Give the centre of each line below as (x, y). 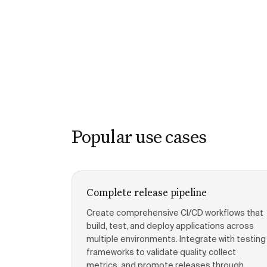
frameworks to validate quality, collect (161, 253)
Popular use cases (139, 136)
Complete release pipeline (147, 192)
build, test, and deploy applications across (170, 226)
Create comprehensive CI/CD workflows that (175, 213)
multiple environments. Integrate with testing (176, 240)
